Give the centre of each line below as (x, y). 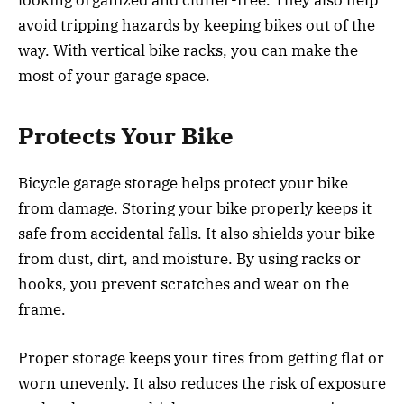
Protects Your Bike (126, 135)
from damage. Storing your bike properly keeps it (195, 209)
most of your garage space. (114, 75)
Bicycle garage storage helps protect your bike (183, 184)
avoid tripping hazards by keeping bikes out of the (197, 25)
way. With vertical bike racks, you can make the (188, 50)
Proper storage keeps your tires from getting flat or (201, 358)
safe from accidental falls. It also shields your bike (197, 234)
